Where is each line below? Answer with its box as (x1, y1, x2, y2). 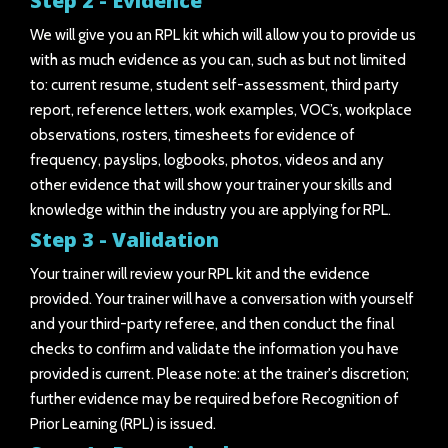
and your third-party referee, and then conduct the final (30, 315, 394, 333)
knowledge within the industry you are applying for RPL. (30, 201, 391, 219)
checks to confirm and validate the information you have (30, 340, 399, 358)
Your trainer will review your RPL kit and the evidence (30, 265, 370, 283)
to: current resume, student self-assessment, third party (30, 76, 399, 94)
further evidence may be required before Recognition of (30, 390, 399, 408)
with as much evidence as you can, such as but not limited (30, 51, 406, 69)
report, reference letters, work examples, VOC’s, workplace (30, 101, 412, 119)
